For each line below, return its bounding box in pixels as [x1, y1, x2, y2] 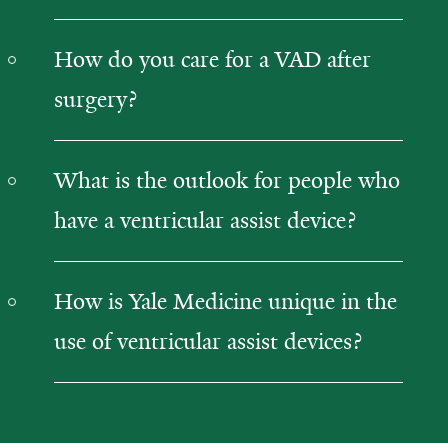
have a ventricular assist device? [54, 206, 356, 235]
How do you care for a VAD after [54, 45, 371, 74]
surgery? [54, 85, 137, 114]
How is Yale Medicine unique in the [54, 287, 397, 316]
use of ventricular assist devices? [54, 327, 362, 356]
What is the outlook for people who [54, 166, 400, 195]
